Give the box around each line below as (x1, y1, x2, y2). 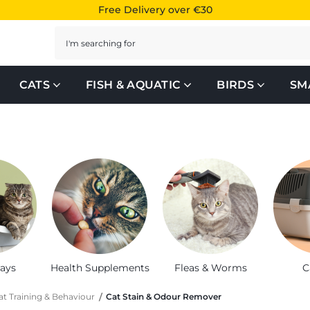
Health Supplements (50, 262, 149, 275)
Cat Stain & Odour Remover (105, 291, 221, 302)
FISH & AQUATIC (85, 77, 181, 91)
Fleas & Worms (174, 262, 247, 275)
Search (55, 28, 93, 41)
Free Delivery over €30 (98, 3, 212, 16)
